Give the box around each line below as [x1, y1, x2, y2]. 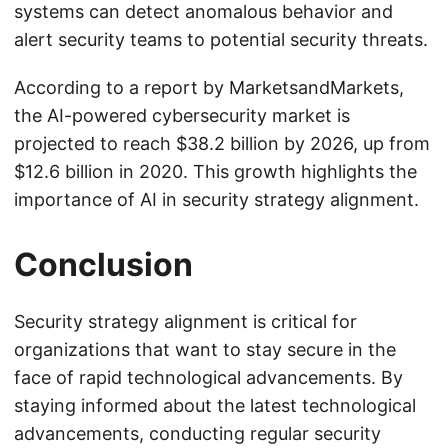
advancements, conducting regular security [14, 423, 381, 444]
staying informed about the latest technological [14, 395, 416, 416]
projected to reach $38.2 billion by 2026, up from [14, 133, 430, 154]
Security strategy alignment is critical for [14, 311, 357, 332]
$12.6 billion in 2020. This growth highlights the [14, 161, 417, 182]
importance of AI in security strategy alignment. [14, 189, 419, 210]
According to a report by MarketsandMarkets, [14, 77, 404, 98]
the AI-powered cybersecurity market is [14, 105, 350, 126]
